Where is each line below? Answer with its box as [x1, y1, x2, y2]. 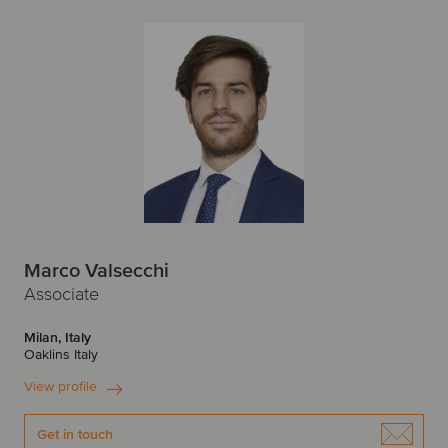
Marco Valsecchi [24, 259, 169, 283]
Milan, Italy [24, 329, 91, 346]
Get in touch [37, 426, 113, 443]
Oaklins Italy [24, 346, 98, 363]
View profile [24, 378, 97, 395]
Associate [24, 283, 99, 305]
